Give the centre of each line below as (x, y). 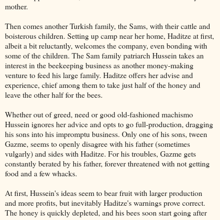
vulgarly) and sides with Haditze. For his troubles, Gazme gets (100, 153)
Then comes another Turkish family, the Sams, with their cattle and (108, 26)
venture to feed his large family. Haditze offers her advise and (99, 75)
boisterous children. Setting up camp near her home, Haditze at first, (110, 35)
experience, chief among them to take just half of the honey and (103, 84)
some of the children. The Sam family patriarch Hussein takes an (104, 55)
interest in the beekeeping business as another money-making (99, 65)
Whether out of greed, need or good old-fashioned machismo (99, 114)
